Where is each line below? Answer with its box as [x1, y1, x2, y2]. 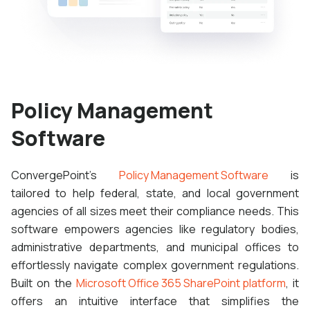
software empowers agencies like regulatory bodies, [11, 221, 299, 237]
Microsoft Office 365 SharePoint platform [75, 275, 286, 291]
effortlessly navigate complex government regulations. [11, 257, 299, 273]
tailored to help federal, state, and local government [11, 185, 299, 201]
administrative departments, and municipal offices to [11, 239, 299, 255]
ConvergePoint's [11, 167, 119, 183]
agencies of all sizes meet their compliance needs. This [11, 203, 299, 219]
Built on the [11, 275, 76, 291]
